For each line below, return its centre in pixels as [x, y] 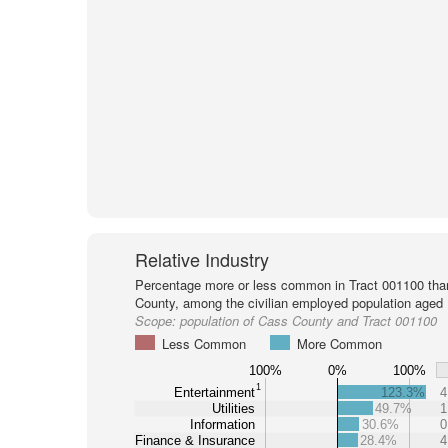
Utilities [233, 408]
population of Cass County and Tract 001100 [308, 320]
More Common [339, 343]
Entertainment [214, 392]
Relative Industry [201, 259]
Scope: [157, 320]
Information [222, 424]
